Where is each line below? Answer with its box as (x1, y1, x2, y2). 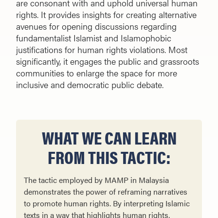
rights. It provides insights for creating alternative (16, 8, 197, 21)
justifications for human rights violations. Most (16, 43, 187, 56)
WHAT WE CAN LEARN (41, 125, 177, 150)
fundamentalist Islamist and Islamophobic (16, 32, 171, 44)
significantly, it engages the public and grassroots (16, 55, 199, 68)
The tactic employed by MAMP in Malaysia (24, 174, 169, 186)
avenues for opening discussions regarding (16, 20, 177, 33)
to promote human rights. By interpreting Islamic (24, 198, 190, 209)
